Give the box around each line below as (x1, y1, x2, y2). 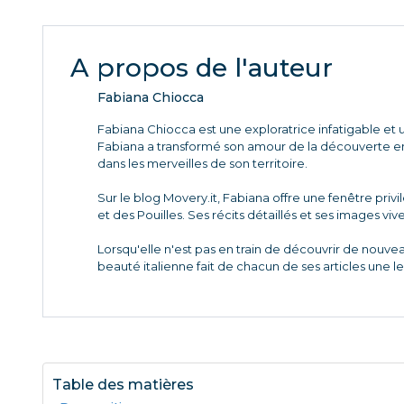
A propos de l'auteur (70, 52, 333, 83)
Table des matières (52, 376, 194, 394)
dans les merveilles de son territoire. (97, 156, 308, 170)
